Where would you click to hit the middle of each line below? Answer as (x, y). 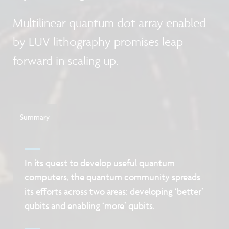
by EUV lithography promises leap (98, 42)
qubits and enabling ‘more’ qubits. (90, 205)
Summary (35, 117)
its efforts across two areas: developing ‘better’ (114, 191)
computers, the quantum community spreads (113, 177)
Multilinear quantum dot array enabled (109, 23)
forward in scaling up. (66, 61)
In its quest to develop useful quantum (100, 163)
